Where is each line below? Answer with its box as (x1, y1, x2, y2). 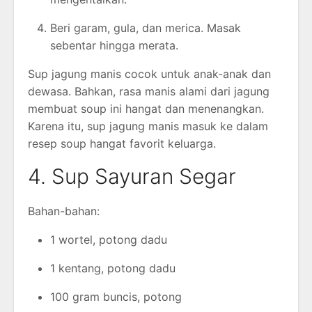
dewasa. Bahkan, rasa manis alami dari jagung (28, 84, 270, 98)
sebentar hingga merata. (50, 38, 178, 52)
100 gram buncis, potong (50, 289, 182, 304)
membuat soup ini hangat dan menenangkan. (28, 101, 264, 116)
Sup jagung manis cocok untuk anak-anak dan (28, 66, 271, 81)
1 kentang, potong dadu (50, 260, 175, 275)
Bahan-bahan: (28, 203, 100, 218)
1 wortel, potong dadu (50, 232, 167, 247)
